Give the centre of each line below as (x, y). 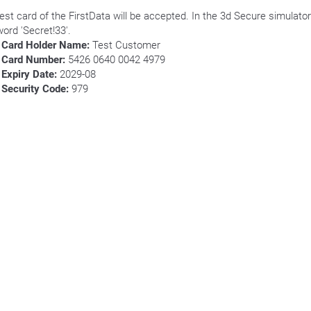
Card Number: (33, 60)
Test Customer (125, 45)
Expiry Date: (29, 74)
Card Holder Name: (45, 45)
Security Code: (35, 89)
